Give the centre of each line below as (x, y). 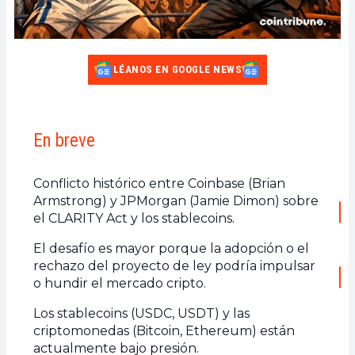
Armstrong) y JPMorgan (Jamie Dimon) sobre (176, 200)
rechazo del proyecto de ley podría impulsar (174, 265)
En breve (64, 140)
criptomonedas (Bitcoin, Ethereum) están (164, 330)
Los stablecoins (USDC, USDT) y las (141, 313)
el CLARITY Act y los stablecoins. (134, 218)
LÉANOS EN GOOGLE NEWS (177, 69)
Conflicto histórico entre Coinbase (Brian (159, 183)
